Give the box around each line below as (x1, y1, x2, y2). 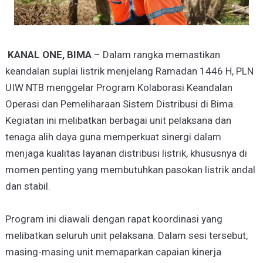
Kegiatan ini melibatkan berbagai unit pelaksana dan (5, 114, 231, 126)
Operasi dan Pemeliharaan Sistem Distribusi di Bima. (5, 98, 235, 110)
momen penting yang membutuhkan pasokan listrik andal (5, 164, 255, 176)
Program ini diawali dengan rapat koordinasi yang (5, 213, 222, 225)
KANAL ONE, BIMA (7, 49, 92, 60)
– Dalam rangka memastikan (91, 49, 220, 60)
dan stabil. (5, 180, 50, 192)
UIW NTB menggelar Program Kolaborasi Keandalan (5, 82, 232, 93)
